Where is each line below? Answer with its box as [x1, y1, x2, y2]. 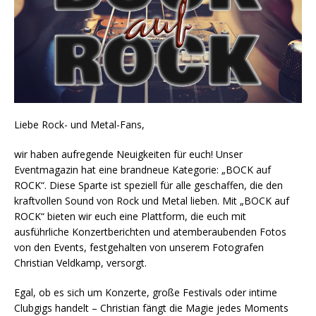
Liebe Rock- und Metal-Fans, [14, 118, 145, 132]
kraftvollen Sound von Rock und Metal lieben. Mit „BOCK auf [14, 194, 289, 208]
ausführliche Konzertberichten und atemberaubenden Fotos [14, 225, 286, 239]
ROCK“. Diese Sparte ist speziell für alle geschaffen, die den [14, 178, 283, 193]
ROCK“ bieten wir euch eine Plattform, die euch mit [14, 209, 246, 224]
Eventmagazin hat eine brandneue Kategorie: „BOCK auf [14, 163, 271, 177]
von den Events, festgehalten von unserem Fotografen [14, 241, 264, 255]
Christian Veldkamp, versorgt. [14, 256, 147, 270]
